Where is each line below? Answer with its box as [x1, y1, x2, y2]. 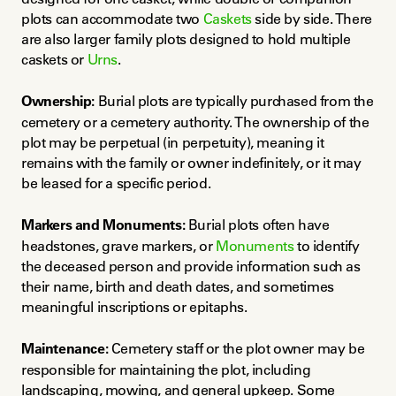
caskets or [21, 50, 88, 69]
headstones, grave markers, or [21, 237, 217, 255]
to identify [293, 237, 360, 255]
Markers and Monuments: [21, 216, 186, 234]
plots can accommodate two [21, 10, 203, 28]
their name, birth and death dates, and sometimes [21, 278, 334, 296]
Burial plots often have [185, 216, 330, 234]
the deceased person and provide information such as [21, 257, 361, 276]
